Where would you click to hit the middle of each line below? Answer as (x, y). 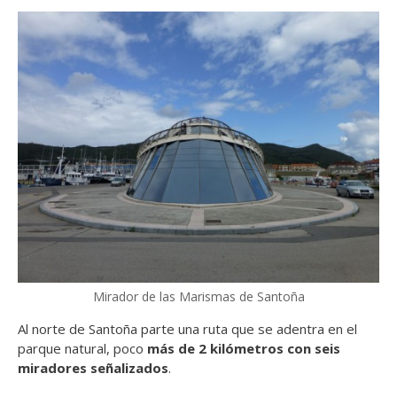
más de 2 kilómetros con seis (244, 348)
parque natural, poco (82, 348)
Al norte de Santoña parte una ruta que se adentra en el (187, 328)
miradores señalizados (93, 367)
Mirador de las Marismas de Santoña (198, 296)
